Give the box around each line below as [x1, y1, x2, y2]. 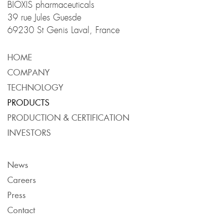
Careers [7, 174, 36, 185]
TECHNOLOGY [7, 81, 63, 93]
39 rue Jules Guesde [7, 11, 81, 23]
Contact [7, 204, 35, 216]
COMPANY [7, 66, 50, 78]
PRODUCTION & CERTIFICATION [7, 111, 129, 123]
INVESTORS [7, 127, 51, 138]
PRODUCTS [7, 96, 50, 108]
